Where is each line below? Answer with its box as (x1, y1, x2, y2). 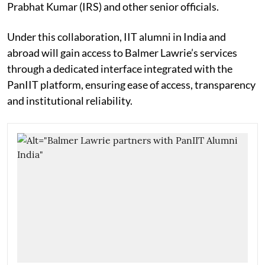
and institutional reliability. (7, 93, 132, 107)
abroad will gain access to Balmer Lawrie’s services (7, 46, 237, 59)
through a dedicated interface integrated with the (7, 62, 232, 75)
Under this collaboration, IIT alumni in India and (7, 30, 226, 43)
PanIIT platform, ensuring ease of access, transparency (7, 77, 256, 91)
